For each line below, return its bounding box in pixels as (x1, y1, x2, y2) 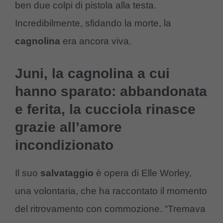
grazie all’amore (15, 119, 122, 135)
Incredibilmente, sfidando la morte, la (15, 18, 171, 29)
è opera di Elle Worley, (96, 167, 192, 178)
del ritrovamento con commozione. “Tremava (15, 203, 206, 214)
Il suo (15, 167, 40, 178)
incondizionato (15, 137, 113, 153)
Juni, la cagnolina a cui (15, 65, 170, 81)
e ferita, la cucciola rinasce (15, 101, 196, 117)
